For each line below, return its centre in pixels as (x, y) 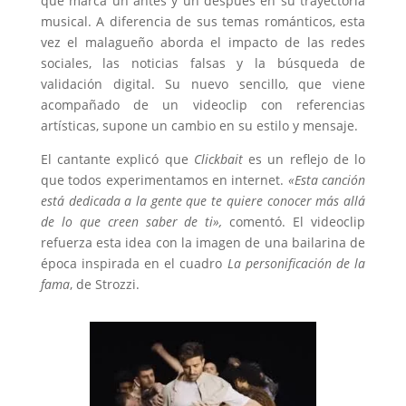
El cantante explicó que (117, 159)
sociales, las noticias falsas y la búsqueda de (203, 63)
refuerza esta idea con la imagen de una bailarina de (203, 242)
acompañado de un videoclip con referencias (203, 104)
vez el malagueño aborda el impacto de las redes (203, 42)
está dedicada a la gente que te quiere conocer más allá (203, 200)
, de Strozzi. (104, 284)
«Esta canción (325, 179)
